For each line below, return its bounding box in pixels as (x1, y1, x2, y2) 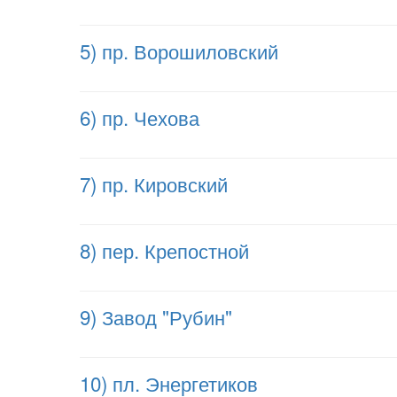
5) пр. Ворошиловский (80, 36, 278, 65)
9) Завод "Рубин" (80, 302, 232, 331)
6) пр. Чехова (80, 103, 199, 131)
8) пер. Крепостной (80, 236, 249, 264)
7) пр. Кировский (80, 169, 228, 198)
